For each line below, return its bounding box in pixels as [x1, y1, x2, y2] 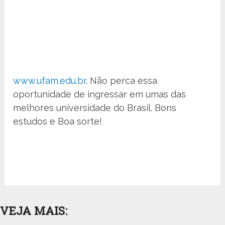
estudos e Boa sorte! [13, 116, 102, 127]
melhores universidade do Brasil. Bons [13, 102, 177, 114]
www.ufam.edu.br [13, 75, 86, 86]
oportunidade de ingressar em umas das [13, 89, 186, 100]
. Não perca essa [86, 75, 158, 86]
